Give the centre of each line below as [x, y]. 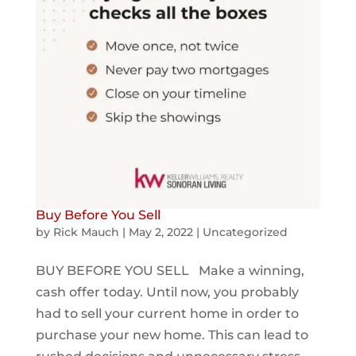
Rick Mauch [86, 232]
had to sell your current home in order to [167, 313]
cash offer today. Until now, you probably [167, 292]
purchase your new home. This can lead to [172, 335]
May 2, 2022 [161, 232]
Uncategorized [245, 232]
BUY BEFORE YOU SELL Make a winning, [170, 270]
